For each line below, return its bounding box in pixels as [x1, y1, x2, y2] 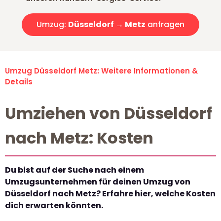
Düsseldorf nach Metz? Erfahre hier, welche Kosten [5, 188, 216, 200]
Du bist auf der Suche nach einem [5, 164, 144, 176]
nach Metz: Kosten [5, 127, 153, 149]
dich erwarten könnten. [5, 200, 103, 212]
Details [5, 76, 33, 87]
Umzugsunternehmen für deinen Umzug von [5, 176, 190, 188]
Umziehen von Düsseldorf [5, 102, 212, 125]
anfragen [146, 19, 184, 31]
